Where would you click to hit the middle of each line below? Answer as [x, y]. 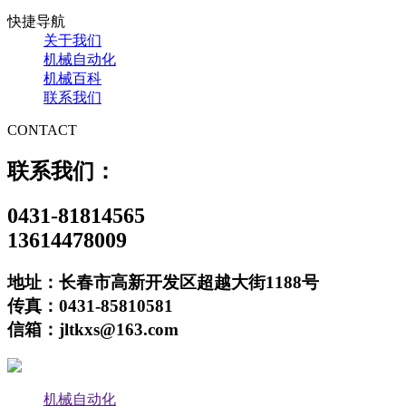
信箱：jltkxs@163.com [93, 329]
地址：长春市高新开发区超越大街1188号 [163, 282]
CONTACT [42, 130]
